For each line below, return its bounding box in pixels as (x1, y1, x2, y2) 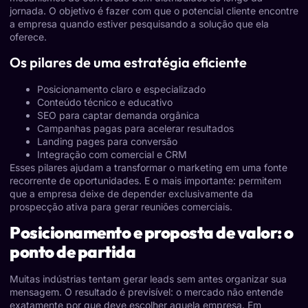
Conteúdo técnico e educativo (37, 96, 173, 108)
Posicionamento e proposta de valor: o (10, 222, 294, 243)
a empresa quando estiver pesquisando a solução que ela (10, 18, 269, 30)
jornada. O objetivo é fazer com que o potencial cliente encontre (10, 5, 298, 17)
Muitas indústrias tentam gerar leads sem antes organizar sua (10, 273, 287, 285)
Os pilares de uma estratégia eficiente (10, 53, 247, 71)
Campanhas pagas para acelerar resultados (37, 122, 234, 134)
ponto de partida (10, 241, 135, 263)
